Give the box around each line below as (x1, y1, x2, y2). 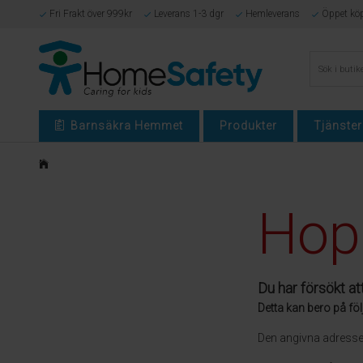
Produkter (220, 119, 277, 132)
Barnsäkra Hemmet (70, 119, 183, 132)
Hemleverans (245, 8, 300, 19)
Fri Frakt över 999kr (49, 8, 132, 19)
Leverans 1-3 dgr (153, 8, 224, 19)
